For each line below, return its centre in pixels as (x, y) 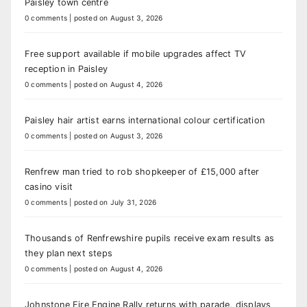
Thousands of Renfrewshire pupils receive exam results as (150, 238)
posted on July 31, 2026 (115, 202)
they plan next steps (69, 254)
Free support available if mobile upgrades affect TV (136, 54)
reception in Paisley (66, 69)
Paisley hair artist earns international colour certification (145, 121)
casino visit (49, 187)
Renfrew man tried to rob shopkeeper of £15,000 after (142, 172)
